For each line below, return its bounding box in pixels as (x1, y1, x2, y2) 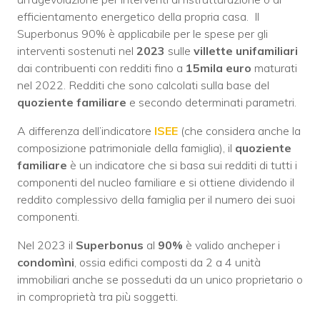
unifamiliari (236, 43, 298, 58)
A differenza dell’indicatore (17, 123, 154, 138)
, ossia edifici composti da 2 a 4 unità (74, 254, 261, 269)
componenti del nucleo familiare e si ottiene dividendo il (17, 174, 294, 189)
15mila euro (186, 60, 254, 75)
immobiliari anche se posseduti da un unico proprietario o (17, 271, 303, 286)
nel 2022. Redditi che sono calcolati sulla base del (17, 77, 269, 92)
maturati (254, 60, 297, 75)
